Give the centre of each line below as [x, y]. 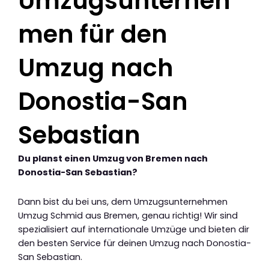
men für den [93, 35]
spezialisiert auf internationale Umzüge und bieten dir [134, 229]
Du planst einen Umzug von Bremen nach [113, 159]
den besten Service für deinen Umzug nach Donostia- [134, 243]
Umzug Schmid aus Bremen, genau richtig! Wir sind [128, 215]
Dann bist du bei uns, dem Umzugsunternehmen [123, 201]
